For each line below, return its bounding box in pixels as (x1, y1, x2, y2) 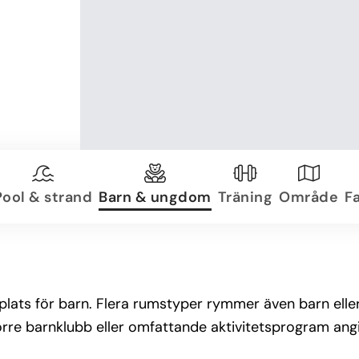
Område (279, 187, 338, 207)
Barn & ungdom (99, 187, 212, 207)
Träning (217, 187, 272, 207)
